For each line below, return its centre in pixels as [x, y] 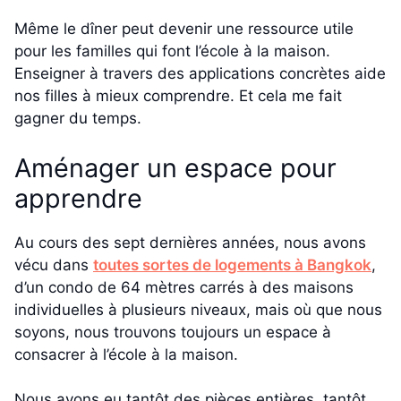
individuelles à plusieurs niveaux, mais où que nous [198, 309]
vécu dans [54, 264]
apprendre [78, 198]
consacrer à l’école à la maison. [126, 354]
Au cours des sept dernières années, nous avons [190, 242]
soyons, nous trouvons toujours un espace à [173, 332]
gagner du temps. [78, 119]
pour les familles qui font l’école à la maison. [172, 51]
